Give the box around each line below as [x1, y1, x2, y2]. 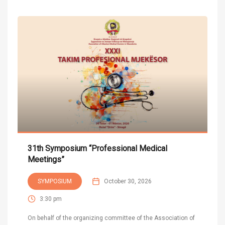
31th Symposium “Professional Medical [28, 143, 167, 153]
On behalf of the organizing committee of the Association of [28, 214, 195, 221]
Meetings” [28, 154, 64, 164]
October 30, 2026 [104, 177, 152, 185]
